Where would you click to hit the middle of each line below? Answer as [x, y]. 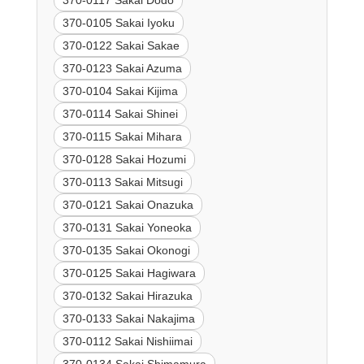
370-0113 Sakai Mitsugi [122, 182]
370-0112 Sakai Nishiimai [127, 341]
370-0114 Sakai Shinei [120, 113]
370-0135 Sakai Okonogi [126, 250]
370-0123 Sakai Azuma [122, 68]
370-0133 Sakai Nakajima [128, 318]
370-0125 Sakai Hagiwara [129, 273]
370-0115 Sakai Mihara [122, 136]
